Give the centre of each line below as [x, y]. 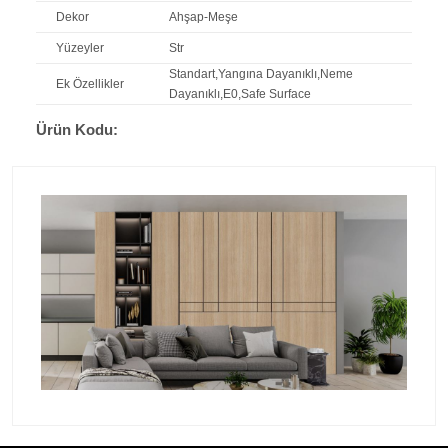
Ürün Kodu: [77, 129]
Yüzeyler [80, 47]
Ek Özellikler [90, 83]
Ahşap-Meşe [203, 16]
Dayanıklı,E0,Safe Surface [239, 93]
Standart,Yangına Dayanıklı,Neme [260, 73]
